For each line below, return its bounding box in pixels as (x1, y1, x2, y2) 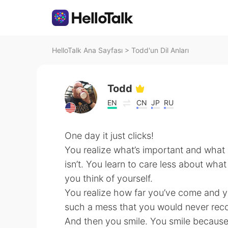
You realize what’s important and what (65, 145, 225, 155)
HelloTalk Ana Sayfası (52, 46, 123, 54)
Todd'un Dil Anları (131, 46, 189, 54)
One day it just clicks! (65, 130, 154, 141)
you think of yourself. (65, 173, 153, 184)
